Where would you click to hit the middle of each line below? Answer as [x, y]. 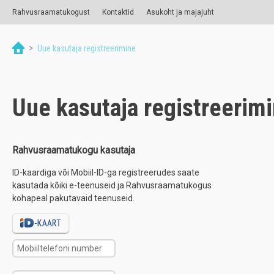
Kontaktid [118, 12]
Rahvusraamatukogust [51, 12]
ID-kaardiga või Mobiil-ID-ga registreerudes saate [106, 172]
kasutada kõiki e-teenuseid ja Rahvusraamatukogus [112, 185]
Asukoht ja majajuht [180, 12]
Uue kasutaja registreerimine [86, 48]
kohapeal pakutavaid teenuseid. [73, 198]
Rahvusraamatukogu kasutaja [74, 150]
